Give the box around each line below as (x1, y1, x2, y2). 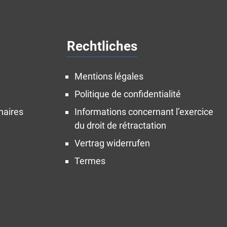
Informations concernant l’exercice (74, 106, 213, 117)
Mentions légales (74, 71, 143, 82)
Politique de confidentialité (74, 89, 181, 99)
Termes (74, 156, 105, 166)
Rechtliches (67, 39, 137, 54)
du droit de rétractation (74, 120, 166, 131)
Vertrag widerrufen (74, 138, 150, 148)
